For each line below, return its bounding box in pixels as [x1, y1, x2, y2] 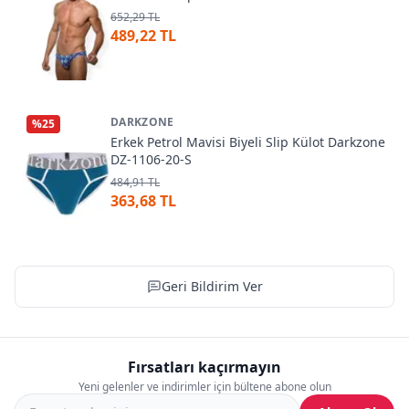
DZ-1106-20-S [110, 150, 192, 168]
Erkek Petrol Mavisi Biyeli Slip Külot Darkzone [110, 132, 385, 151]
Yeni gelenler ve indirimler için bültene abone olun [78, 379, 331, 394]
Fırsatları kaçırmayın [128, 357, 281, 377]
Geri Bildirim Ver [161, 277, 263, 295]
